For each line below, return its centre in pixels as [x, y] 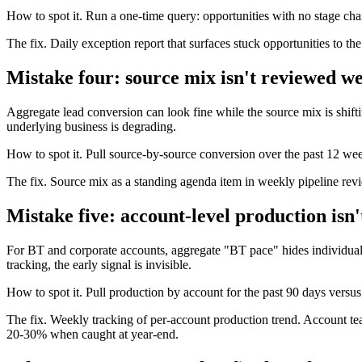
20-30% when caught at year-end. [93, 334]
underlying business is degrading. [91, 127]
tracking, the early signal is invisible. [99, 264]
